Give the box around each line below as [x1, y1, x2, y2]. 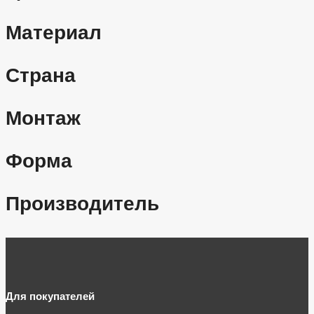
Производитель [6, 193, 159, 215]
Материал [6, 22, 102, 44]
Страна [6, 64, 76, 87]
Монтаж [6, 107, 81, 130]
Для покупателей [6, 289, 95, 302]
